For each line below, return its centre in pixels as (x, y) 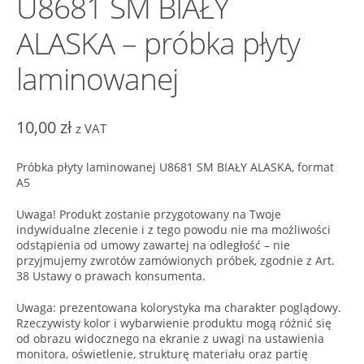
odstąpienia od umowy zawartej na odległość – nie (153, 245)
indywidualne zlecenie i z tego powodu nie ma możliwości (173, 229)
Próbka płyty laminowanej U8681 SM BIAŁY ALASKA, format (175, 167)
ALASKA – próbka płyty (158, 43)
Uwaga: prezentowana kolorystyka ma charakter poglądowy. (178, 307)
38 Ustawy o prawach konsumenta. (110, 275)
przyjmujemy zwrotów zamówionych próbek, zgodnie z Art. (175, 260)
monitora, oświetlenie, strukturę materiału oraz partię (162, 353)
